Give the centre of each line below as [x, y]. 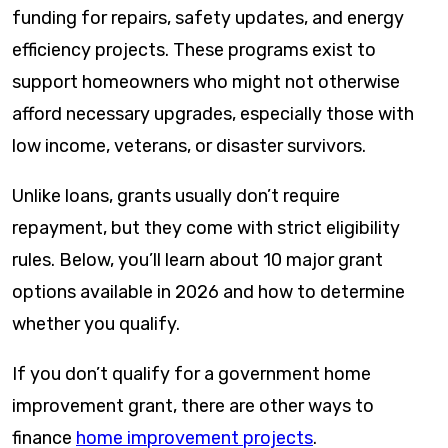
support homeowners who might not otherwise [206, 82]
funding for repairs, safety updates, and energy [208, 18]
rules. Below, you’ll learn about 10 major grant [197, 260]
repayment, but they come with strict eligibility [206, 228]
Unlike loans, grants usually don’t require [176, 196]
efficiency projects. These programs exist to [194, 50]
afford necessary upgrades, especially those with [213, 114]
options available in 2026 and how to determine [208, 292]
